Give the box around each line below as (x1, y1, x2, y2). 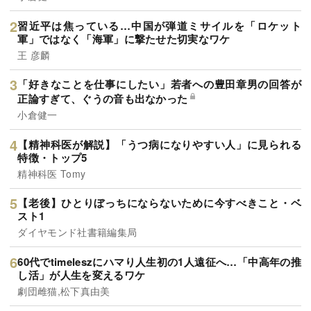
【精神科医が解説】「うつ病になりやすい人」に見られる (17, 136, 301, 152)
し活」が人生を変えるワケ (17, 267, 146, 283)
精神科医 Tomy (17, 166, 86, 180)
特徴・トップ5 (17, 149, 87, 165)
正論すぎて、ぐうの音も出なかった (17, 91, 188, 107)
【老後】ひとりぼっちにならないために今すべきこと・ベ (17, 195, 301, 211)
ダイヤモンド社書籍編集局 (17, 225, 137, 239)
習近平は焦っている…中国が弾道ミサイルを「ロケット (17, 17, 301, 33)
